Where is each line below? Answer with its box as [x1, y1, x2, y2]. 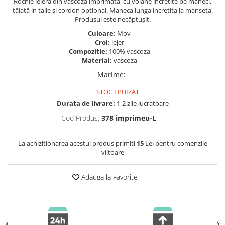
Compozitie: [68, 47, 109, 56]
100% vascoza [108, 47, 152, 56]
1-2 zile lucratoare [115, 99, 169, 108]
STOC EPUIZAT [95, 87, 139, 96]
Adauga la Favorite [79, 172, 138, 182]
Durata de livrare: [56, 99, 115, 108]
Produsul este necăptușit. [74, 15, 151, 24]
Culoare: [88, 29, 117, 38]
